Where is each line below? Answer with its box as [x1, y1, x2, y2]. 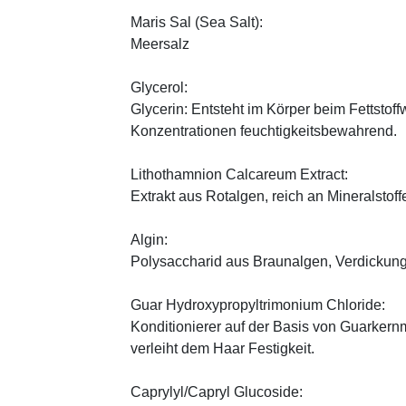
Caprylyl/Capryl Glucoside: [130, 383, 303, 400]
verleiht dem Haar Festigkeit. [130, 340, 314, 356]
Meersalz [130, 35, 189, 52]
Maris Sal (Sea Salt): [130, 14, 263, 30]
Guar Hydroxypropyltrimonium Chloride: [130, 296, 385, 313]
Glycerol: [130, 79, 188, 95]
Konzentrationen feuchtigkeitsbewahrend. [130, 122, 397, 139]
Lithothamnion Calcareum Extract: [130, 166, 348, 182]
